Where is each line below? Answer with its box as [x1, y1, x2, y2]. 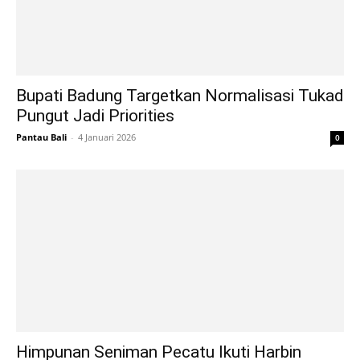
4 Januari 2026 [78, 131, 136, 144]
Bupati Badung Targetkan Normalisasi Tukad [16, 86, 344, 106]
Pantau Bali [16, 131, 67, 144]
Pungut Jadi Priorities [16, 106, 174, 126]
